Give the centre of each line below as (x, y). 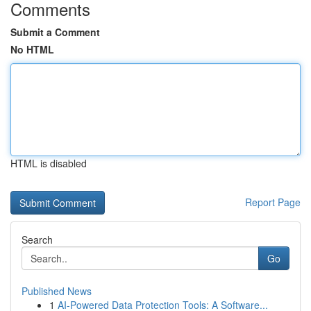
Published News (57, 291)
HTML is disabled (49, 163)
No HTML (32, 49)
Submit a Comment (55, 32)
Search (37, 239)
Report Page (273, 202)
